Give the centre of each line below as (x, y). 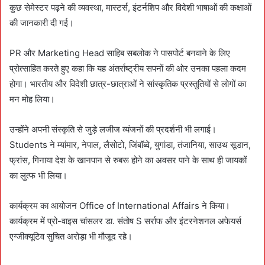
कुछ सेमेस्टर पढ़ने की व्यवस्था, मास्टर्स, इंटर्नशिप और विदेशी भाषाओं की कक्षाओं (130, 7)
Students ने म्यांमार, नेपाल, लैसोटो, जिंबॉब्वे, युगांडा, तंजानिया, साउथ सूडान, (130, 144)
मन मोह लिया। (32, 99)
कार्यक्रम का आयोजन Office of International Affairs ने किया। (120, 205)
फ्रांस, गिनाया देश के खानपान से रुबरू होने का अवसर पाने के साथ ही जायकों (128, 160)
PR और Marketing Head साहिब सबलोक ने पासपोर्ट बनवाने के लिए (120, 53)
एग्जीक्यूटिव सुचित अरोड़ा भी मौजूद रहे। (71, 236)
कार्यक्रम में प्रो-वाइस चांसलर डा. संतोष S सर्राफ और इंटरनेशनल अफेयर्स (125, 221)
